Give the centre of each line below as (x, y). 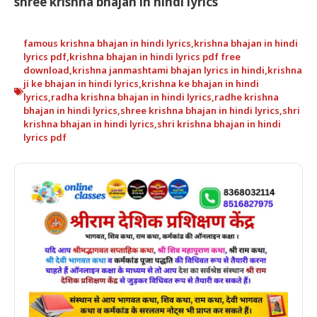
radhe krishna (247, 98)
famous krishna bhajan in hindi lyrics (107, 45)
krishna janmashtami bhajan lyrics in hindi (168, 71)
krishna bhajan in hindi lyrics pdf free (155, 58)
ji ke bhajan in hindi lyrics (81, 85)
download (46, 71)
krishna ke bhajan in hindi (200, 85)
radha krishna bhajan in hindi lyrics (131, 98)
